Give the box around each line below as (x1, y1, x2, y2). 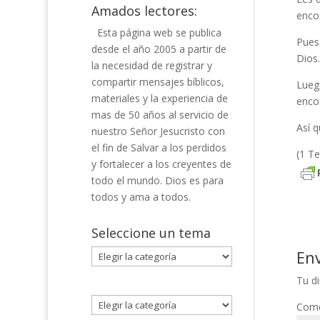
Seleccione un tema (91, 224, 211, 241)
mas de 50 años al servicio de (91, 108, 229, 121)
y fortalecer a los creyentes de (91, 157, 231, 171)
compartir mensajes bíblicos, (91, 75, 224, 89)
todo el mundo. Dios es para (91, 174, 224, 187)
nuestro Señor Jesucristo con (91, 124, 225, 138)
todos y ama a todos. (91, 190, 191, 204)
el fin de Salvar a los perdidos (91, 141, 226, 154)
